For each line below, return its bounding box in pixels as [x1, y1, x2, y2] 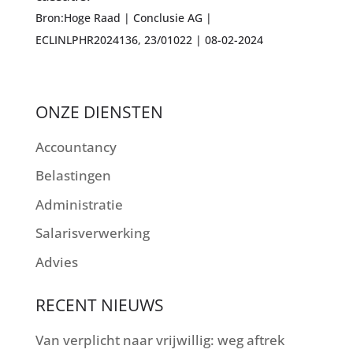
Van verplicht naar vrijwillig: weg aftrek [35, 330, 284, 349]
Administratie [35, 195, 123, 214]
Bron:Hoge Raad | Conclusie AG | [35, 9, 212, 25]
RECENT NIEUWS [35, 293, 164, 316]
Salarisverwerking [35, 224, 150, 243]
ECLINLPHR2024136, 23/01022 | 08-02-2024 [35, 32, 263, 47]
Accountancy [35, 137, 117, 156]
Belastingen [35, 166, 111, 185]
